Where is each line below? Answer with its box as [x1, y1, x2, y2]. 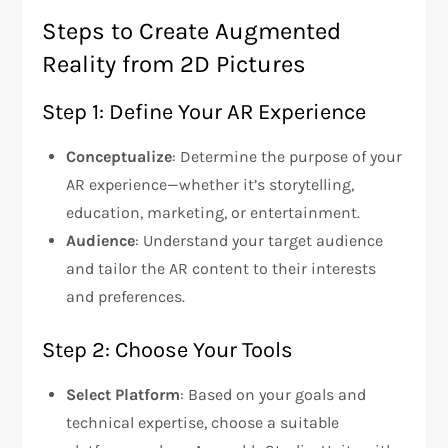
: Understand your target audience [135, 231, 384, 251]
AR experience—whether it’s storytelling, [66, 175, 355, 195]
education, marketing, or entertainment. [66, 203, 361, 223]
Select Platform [66, 385, 181, 405]
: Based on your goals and [180, 385, 367, 405]
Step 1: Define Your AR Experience [42, 99, 367, 126]
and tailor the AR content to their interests [66, 259, 377, 279]
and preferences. [66, 287, 186, 307]
